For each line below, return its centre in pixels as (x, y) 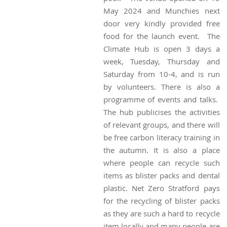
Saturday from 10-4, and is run (161, 74)
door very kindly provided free (161, 23)
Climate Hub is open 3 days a (161, 48)
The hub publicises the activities (161, 112)
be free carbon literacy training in (161, 137)
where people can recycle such (161, 162)
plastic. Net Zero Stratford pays (161, 188)
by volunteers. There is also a (161, 86)
